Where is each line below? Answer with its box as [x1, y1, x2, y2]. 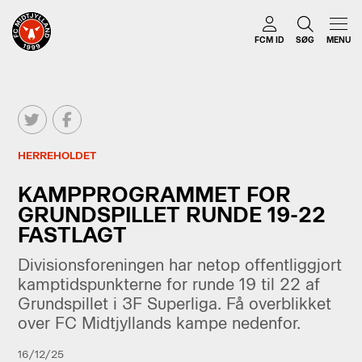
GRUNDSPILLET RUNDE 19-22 [17, 201, 326, 227]
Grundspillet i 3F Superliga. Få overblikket [17, 293, 331, 314]
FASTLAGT [17, 221, 127, 247]
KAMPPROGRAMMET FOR [17, 181, 291, 207]
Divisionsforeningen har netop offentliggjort [17, 255, 342, 275]
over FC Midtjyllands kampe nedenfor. [17, 313, 301, 333]
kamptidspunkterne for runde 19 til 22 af [17, 274, 320, 294]
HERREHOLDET [17, 149, 96, 162]
